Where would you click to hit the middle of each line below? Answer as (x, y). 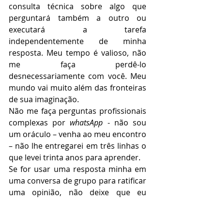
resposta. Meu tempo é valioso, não (77, 53)
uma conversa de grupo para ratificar (77, 181)
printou (92, 204)
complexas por (39, 123)
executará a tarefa (77, 30)
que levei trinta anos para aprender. (75, 158)
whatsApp (86, 123)
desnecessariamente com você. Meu (77, 76)
